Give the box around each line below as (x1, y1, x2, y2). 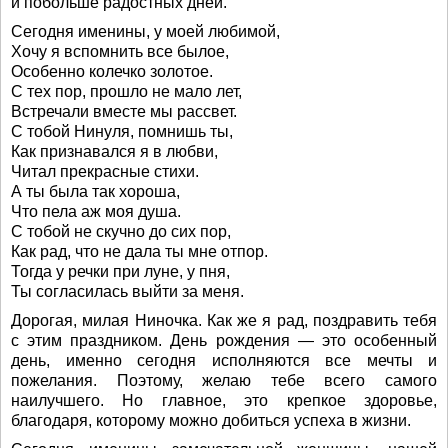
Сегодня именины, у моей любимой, (11, 23, 280, 41)
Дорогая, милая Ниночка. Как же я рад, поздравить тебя (11, 312, 437, 330)
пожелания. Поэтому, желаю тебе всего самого (11, 372, 437, 390)
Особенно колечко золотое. (11, 63, 213, 81)
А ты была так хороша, (11, 183, 180, 201)
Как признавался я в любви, (11, 143, 218, 161)
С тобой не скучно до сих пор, (11, 223, 231, 241)
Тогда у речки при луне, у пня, (11, 263, 230, 281)
